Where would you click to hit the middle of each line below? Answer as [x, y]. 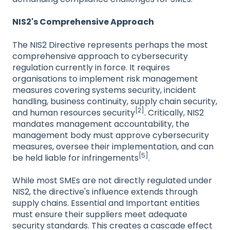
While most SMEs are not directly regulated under [112, 181]
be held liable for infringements [75, 158]
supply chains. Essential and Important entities [106, 203]
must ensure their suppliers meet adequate [100, 215]
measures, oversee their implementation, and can [113, 146]
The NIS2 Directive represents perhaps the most [110, 45]
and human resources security [74, 112]
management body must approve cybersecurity [111, 135]
